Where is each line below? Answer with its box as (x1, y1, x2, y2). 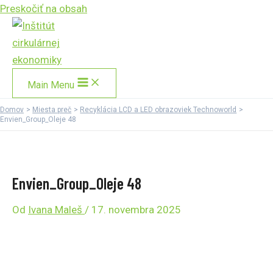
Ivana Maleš (28, 204, 85, 216)
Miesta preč (32, 105, 72, 114)
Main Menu (27, 79, 74, 91)
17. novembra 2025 (91, 204, 181, 216)
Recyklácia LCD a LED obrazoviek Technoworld (80, 105, 237, 114)
